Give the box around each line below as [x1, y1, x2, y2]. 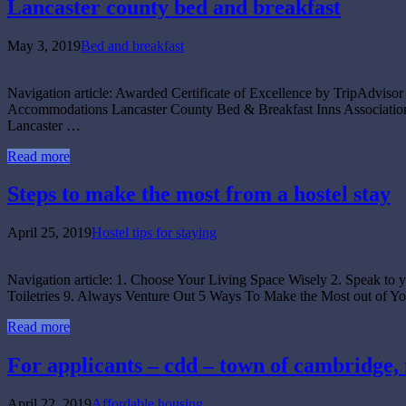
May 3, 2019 [7, 37, 81, 53]
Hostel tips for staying [92, 225, 217, 241]
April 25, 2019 [7, 225, 92, 241]
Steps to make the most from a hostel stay [7, 182, 391, 207]
